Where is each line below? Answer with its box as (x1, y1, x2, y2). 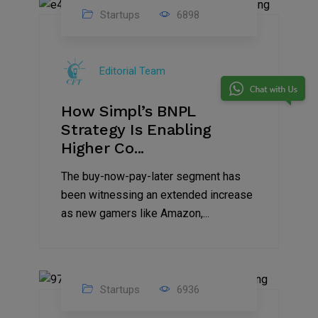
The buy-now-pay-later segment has (61, 170, 241, 184)
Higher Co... (61, 139, 144, 158)
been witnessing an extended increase (61, 188, 253, 202)
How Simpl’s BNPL (61, 102, 195, 121)
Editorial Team (99, 65, 165, 78)
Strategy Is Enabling (61, 121, 212, 139)
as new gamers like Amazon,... (61, 207, 209, 221)
